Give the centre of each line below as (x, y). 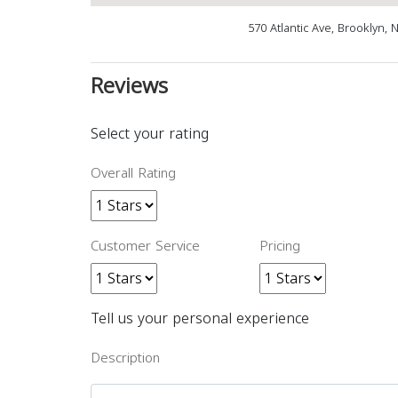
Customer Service (145, 247)
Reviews (129, 87)
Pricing (280, 247)
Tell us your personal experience (200, 319)
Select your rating (150, 134)
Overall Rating (133, 174)
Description (125, 358)
